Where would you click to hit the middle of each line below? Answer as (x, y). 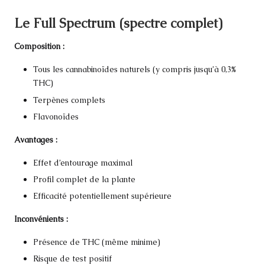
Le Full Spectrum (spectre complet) (118, 24)
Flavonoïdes (56, 116)
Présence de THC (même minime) (97, 242)
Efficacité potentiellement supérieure (102, 195)
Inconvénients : (41, 219)
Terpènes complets (69, 100)
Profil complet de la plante (84, 179)
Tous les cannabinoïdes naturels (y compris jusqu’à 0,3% (135, 70)
